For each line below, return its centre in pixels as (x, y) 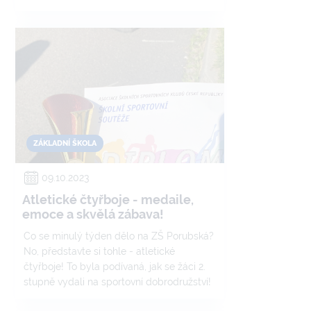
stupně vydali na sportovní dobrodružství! (117, 282)
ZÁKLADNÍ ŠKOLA (65, 143)
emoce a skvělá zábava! (93, 214)
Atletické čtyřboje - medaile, (108, 200)
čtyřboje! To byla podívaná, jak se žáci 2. (115, 267)
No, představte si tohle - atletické (99, 251)
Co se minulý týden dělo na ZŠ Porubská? (119, 236)
